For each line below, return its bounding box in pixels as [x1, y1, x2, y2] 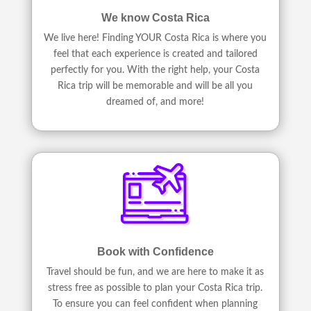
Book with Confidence [96, 245, 214, 258]
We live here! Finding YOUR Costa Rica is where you [44, 33, 267, 43]
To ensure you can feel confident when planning [53, 299, 258, 309]
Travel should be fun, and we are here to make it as [47, 267, 264, 277]
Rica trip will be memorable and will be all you [58, 81, 253, 91]
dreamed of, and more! [106, 96, 205, 107]
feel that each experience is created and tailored [53, 49, 258, 59]
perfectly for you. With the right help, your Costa [51, 65, 260, 75]
